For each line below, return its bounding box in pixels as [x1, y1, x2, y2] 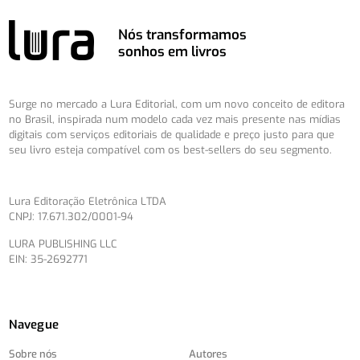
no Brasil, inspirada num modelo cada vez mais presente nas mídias [9, 112, 342, 127]
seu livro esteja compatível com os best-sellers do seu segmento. [9, 143, 333, 157]
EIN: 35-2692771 [9, 252, 88, 267]
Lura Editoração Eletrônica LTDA [9, 194, 167, 209]
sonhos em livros [118, 43, 227, 62]
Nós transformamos [118, 26, 247, 45]
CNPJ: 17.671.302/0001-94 [9, 210, 134, 224]
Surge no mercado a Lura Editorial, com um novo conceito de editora [9, 97, 346, 112]
